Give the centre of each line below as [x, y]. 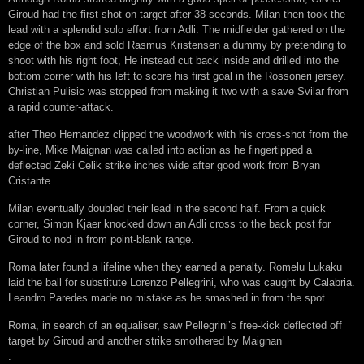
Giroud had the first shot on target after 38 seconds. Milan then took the [177, 15]
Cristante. [31, 181]
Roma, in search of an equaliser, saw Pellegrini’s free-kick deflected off [175, 326]
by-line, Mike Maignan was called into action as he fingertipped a [160, 150]
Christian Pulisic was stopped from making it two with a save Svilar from [178, 92]
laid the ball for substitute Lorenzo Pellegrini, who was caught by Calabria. [182, 283]
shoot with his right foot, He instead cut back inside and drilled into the [173, 61]
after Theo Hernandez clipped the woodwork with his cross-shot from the [178, 135]
